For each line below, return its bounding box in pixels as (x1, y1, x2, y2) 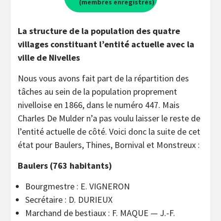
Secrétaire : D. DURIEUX (25, 193, 112, 205)
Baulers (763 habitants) (18, 159, 112, 171)
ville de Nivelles (18, 51, 80, 63)
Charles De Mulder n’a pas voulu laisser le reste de (18, 112, 200, 124)
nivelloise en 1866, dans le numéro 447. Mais (18, 99, 180, 110)
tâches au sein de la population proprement (18, 85, 177, 97)
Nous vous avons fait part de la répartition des (18, 72, 189, 84)
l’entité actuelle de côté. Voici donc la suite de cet (18, 125, 200, 137)
